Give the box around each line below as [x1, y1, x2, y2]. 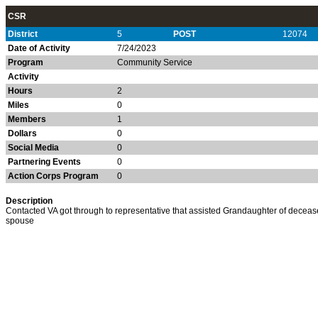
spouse [6, 216, 34, 226]
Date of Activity [8, 43, 70, 53]
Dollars [8, 128, 37, 138]
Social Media [8, 143, 59, 153]
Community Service [117, 57, 192, 67]
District [8, 29, 38, 39]
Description [6, 196, 53, 206]
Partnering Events [8, 157, 81, 167]
